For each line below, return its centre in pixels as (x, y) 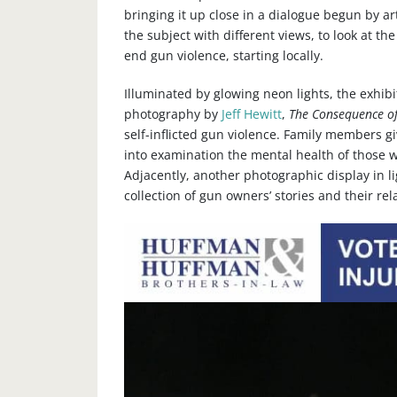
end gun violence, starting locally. (223, 56)
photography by (172, 114)
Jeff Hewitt (251, 114)
